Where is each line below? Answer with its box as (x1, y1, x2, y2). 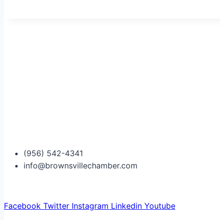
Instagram (72, 201, 109, 211)
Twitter (43, 201, 69, 211)
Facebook (4, 201, 41, 211)
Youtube (144, 201, 175, 211)
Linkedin (111, 201, 142, 211)
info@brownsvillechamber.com (24, 161, 137, 171)
